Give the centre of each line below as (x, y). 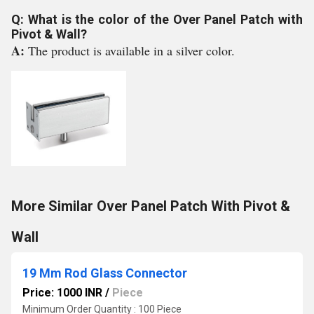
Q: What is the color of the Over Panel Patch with (157, 19)
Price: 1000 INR (62, 293)
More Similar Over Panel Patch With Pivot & (151, 206)
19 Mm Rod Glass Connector (105, 273)
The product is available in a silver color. (131, 50)
